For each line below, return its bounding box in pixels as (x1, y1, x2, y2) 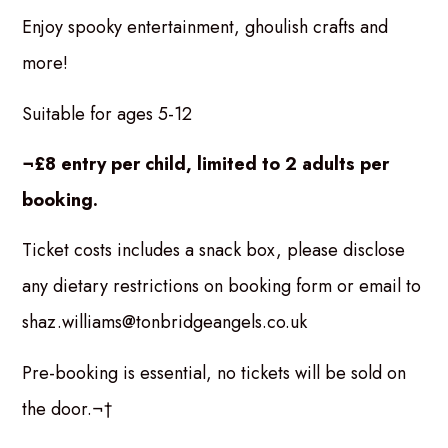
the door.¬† (22, 395, 114, 422)
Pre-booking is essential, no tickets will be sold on (22, 359, 407, 386)
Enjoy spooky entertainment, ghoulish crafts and (22, 14, 389, 41)
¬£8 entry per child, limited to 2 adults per (22, 150, 390, 177)
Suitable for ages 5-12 (22, 100, 193, 127)
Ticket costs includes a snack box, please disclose (22, 237, 406, 264)
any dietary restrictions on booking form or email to (22, 273, 422, 300)
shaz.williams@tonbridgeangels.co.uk (22, 309, 308, 336)
